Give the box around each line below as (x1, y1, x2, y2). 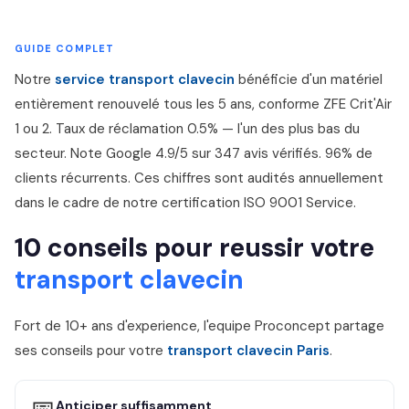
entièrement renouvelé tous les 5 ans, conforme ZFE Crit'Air (15, 95, 392, 113)
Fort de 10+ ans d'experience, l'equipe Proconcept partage (15, 317, 384, 335)
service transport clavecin (55, 70, 235, 89)
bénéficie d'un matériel (235, 70, 383, 89)
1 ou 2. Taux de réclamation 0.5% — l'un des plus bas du (15, 120, 360, 138)
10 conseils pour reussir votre (15, 231, 374, 265)
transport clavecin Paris (167, 341, 330, 360)
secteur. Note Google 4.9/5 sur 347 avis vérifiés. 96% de (15, 144, 372, 163)
